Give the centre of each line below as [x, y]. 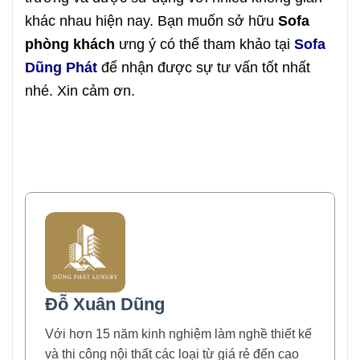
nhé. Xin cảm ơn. [80, 90]
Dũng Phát [61, 67]
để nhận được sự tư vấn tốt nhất [204, 67]
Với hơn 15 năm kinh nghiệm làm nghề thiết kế [178, 334]
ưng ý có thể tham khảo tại [205, 43]
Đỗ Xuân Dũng [105, 305]
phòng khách [70, 43]
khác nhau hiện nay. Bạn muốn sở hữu [151, 20]
